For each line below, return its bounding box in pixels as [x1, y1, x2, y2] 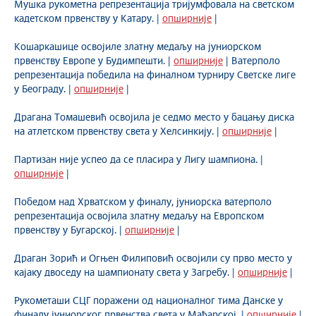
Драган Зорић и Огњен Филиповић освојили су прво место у [14, 254, 292, 264]
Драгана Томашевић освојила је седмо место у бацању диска [14, 113, 294, 123]
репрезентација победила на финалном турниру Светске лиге [14, 71, 296, 80]
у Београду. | [14, 85, 74, 95]
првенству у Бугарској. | [14, 226, 125, 236]
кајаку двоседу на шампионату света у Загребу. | [14, 268, 238, 278]
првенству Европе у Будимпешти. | [14, 56, 174, 66]
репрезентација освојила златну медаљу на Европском [14, 212, 264, 221]
